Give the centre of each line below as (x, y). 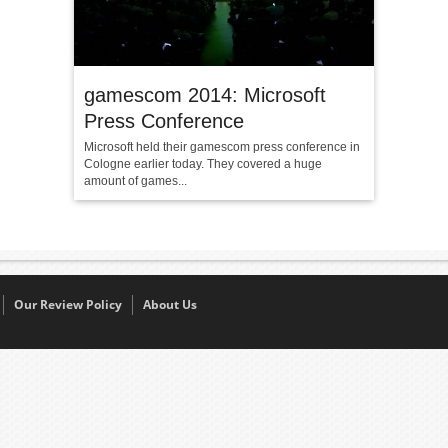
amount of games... (135, 181)
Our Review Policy (68, 304)
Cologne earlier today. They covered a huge (203, 164)
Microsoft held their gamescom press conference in (222, 147)
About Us (170, 304)
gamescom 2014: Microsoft (205, 95)
